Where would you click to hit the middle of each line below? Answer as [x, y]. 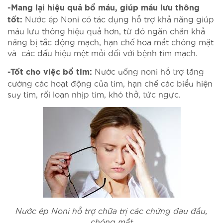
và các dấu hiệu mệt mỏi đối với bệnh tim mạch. [103, 52]
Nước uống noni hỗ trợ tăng [148, 71]
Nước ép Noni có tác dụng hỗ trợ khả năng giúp [118, 18]
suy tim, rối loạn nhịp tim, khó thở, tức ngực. [94, 94]
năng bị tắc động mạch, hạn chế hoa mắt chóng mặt [111, 41]
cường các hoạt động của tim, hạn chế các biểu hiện [110, 83]
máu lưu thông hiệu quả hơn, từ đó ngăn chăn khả [106, 30]
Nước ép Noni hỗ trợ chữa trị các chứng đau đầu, [111, 210]
